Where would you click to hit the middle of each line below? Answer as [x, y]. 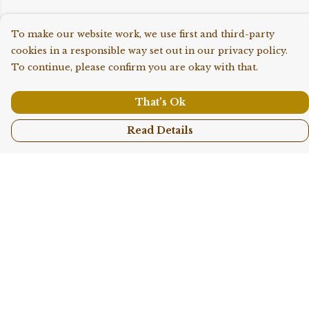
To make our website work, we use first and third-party [143, 34]
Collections [45, 233]
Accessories [46, 277]
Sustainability [53, 299]
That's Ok [160, 102]
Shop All [37, 211]
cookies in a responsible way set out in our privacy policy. [149, 51]
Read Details [160, 130]
